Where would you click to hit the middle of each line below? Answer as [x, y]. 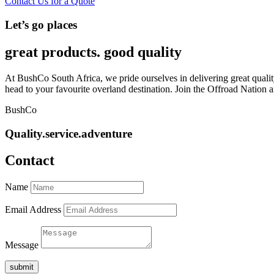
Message [22, 245]
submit [22, 267]
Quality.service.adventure [68, 133]
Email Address [33, 210]
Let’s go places [41, 25]
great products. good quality [93, 52]
